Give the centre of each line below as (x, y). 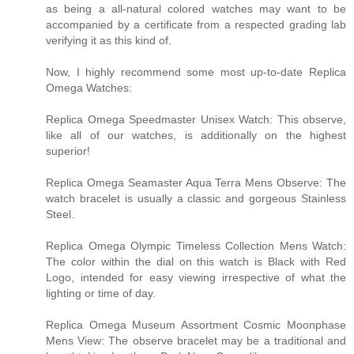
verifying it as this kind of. (109, 40)
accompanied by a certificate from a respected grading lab (196, 24)
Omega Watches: (89, 87)
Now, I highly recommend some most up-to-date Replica (196, 72)
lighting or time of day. (101, 293)
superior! (68, 151)
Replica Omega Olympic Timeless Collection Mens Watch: (196, 245)
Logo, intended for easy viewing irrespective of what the (196, 277)
